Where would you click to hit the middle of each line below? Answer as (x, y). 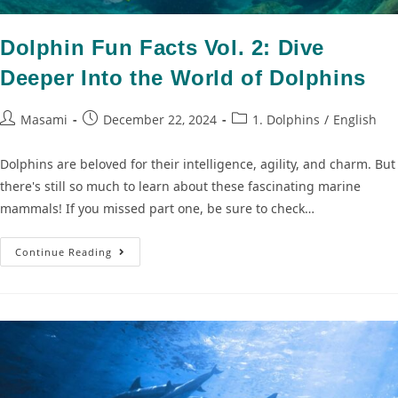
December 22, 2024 (160, 120)
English (355, 120)
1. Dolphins (286, 120)
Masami (44, 120)
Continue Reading (64, 252)
